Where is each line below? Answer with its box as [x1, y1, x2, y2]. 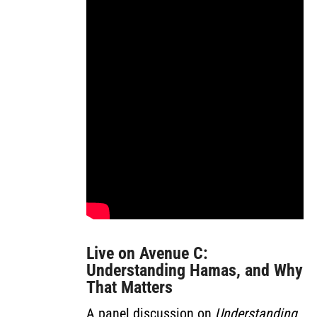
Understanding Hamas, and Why [86, 260, 303, 280]
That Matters [86, 277, 173, 297]
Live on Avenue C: [86, 243, 208, 263]
